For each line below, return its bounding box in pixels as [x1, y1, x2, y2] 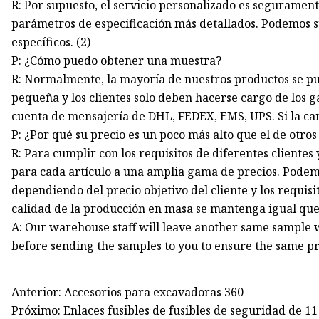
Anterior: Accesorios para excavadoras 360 [11, 284, 244, 300]
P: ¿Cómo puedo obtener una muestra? [11, 53, 222, 69]
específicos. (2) [11, 34, 91, 51]
